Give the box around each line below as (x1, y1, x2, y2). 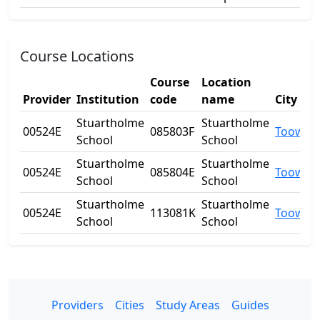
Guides (231, 297, 269, 313)
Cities (114, 297, 144, 313)
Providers (51, 297, 104, 313)
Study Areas (155, 297, 220, 313)
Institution (76, 91, 139, 107)
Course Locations (20, 46, 134, 66)
